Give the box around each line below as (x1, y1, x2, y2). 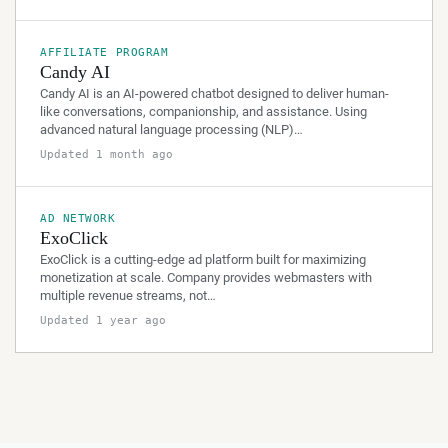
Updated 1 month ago (40, 148, 173, 161)
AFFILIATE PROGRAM (40, 46, 169, 59)
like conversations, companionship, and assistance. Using (40, 104, 367, 119)
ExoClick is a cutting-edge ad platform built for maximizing (40, 252, 366, 267)
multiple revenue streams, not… (40, 288, 216, 303)
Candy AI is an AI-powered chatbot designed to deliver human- (40, 86, 389, 101)
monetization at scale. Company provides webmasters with (40, 270, 372, 285)
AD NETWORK (40, 212, 116, 225)
